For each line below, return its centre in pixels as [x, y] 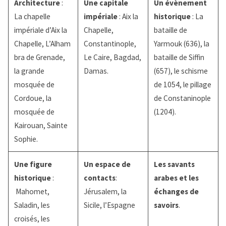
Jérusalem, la [105, 192]
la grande [29, 71]
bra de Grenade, [39, 58]
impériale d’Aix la [40, 30]
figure [41, 164]
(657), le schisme [181, 71]
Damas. [96, 71]
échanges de [176, 192]
